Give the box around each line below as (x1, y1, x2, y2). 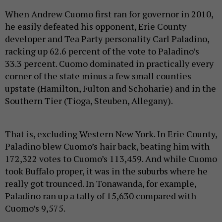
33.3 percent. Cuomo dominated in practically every (5, 57, 214, 69)
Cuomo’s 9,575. (5, 202, 65, 214)
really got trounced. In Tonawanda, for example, (5, 177, 196, 189)
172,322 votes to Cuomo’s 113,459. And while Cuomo (5, 153, 217, 165)
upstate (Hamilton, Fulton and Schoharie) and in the (5, 82, 216, 94)
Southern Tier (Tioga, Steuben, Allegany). (5, 95, 173, 107)
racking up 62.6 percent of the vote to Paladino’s (5, 45, 199, 57)
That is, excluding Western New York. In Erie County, (5, 128, 217, 140)
